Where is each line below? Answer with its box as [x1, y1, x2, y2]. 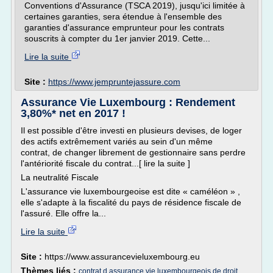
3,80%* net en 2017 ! [21, 107, 126, 119]
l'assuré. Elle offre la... [21, 208, 106, 218]
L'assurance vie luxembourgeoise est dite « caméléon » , [21, 186, 240, 196]
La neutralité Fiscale [21, 172, 99, 182]
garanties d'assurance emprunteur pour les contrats [24, 23, 224, 32]
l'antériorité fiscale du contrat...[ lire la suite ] [21, 158, 190, 168]
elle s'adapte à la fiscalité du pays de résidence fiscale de [21, 197, 241, 207]
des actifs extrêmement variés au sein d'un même [21, 136, 213, 146]
